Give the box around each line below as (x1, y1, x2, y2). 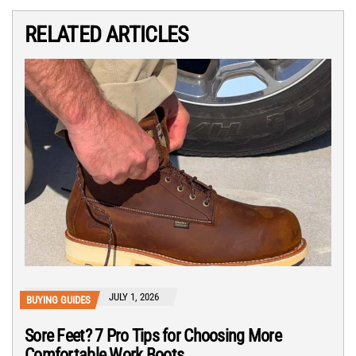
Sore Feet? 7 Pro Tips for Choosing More (25, 326, 281, 346)
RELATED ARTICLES (25, 21, 189, 48)
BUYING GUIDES (26, 294, 91, 307)
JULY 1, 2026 (109, 291, 159, 304)
